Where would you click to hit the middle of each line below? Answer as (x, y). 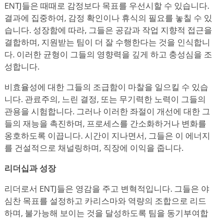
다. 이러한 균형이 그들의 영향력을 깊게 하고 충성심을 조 (108, 54)
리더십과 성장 (30, 168)
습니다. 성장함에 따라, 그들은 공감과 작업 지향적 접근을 (108, 30)
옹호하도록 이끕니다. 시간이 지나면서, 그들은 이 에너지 (107, 135)
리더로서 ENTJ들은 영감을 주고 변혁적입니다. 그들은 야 (107, 188)
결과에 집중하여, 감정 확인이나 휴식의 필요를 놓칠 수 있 (108, 18)
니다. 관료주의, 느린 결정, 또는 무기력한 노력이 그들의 (105, 99)
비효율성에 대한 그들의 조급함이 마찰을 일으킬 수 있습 (106, 87)
